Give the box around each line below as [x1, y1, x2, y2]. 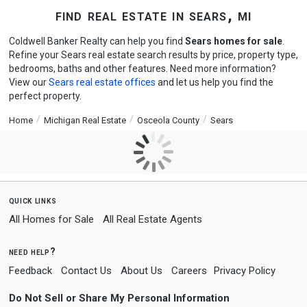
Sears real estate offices [48, 77, 156, 88]
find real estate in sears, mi [55, 6, 252, 25]
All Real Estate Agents [102, 213, 202, 225]
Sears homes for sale [184, 36, 282, 47]
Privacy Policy [213, 265, 275, 277]
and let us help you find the [155, 77, 273, 88]
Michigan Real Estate [43, 115, 126, 125]
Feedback [8, 265, 52, 277]
